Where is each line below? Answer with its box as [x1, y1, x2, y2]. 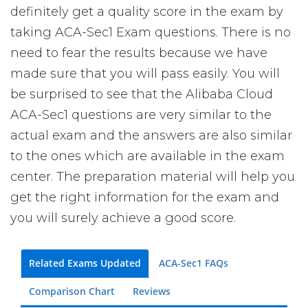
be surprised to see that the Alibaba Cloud [10, 87, 273, 102]
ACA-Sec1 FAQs [159, 256, 228, 269]
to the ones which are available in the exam [10, 148, 285, 164]
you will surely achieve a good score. [10, 210, 236, 225]
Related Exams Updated [29, 256, 141, 269]
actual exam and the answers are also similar [10, 128, 292, 143]
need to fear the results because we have [10, 45, 267, 60]
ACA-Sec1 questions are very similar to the [10, 107, 272, 122]
